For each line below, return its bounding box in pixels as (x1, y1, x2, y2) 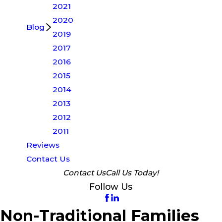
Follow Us (89, 181, 133, 192)
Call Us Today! (106, 167, 159, 177)
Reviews (26, 140, 60, 150)
